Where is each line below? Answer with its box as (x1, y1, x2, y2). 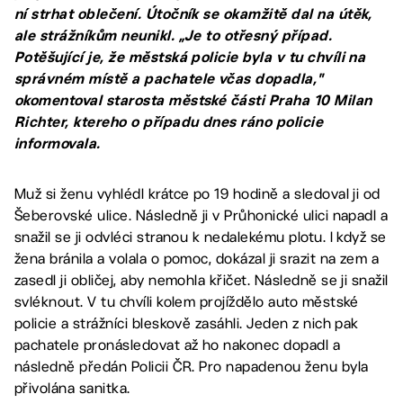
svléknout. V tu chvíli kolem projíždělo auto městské (14, 293, 359, 310)
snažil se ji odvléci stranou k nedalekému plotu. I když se (14, 228, 387, 246)
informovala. (14, 135, 101, 152)
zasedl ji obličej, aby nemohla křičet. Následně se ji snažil (14, 272, 389, 289)
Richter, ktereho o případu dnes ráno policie (14, 113, 324, 130)
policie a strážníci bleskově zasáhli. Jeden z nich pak (14, 315, 359, 332)
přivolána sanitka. (14, 380, 130, 397)
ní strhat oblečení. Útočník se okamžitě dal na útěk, (14, 5, 372, 22)
